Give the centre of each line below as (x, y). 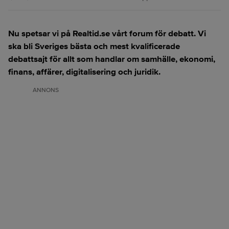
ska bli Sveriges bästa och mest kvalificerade (94, 46)
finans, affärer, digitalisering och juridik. (84, 72)
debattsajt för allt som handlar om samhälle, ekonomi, (112, 59)
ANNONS (46, 90)
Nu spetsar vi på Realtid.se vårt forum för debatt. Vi (107, 33)
